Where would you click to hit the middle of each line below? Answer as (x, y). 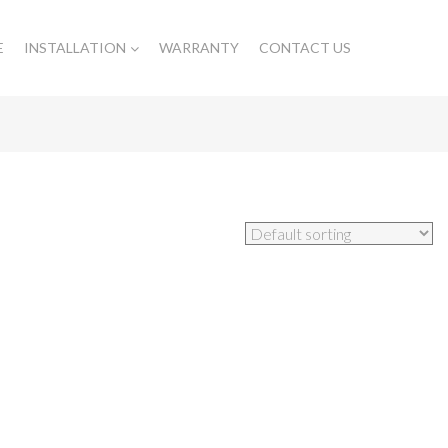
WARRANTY (198, 47)
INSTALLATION (74, 47)
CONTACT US (304, 47)
